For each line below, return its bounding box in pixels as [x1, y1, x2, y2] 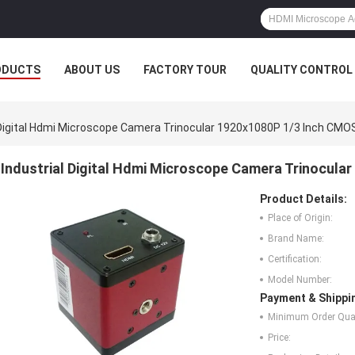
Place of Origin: [268, 212, 333, 224]
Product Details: [260, 193, 347, 206]
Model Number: [268, 274, 332, 286]
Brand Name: [268, 233, 324, 245]
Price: [268, 332, 291, 344]
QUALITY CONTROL [250, 63, 353, 76]
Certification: [268, 254, 322, 265]
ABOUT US [64, 63, 120, 76]
